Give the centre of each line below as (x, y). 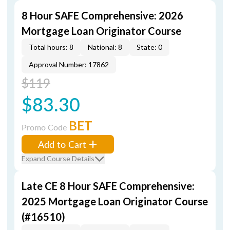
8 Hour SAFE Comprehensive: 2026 (102, 15)
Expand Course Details (58, 158)
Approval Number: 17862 (69, 64)
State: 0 (149, 47)
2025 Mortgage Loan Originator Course (115, 201)
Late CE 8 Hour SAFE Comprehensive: (108, 186)
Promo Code (45, 127)
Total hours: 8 (51, 47)
